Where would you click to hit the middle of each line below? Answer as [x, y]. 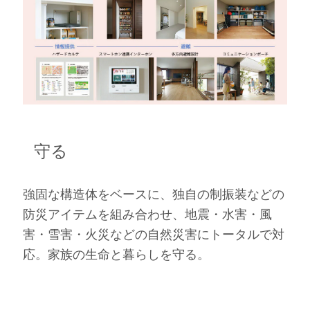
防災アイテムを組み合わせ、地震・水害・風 [147, 215]
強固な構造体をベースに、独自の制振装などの [153, 195]
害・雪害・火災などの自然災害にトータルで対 [153, 235]
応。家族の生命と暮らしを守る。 [116, 255]
